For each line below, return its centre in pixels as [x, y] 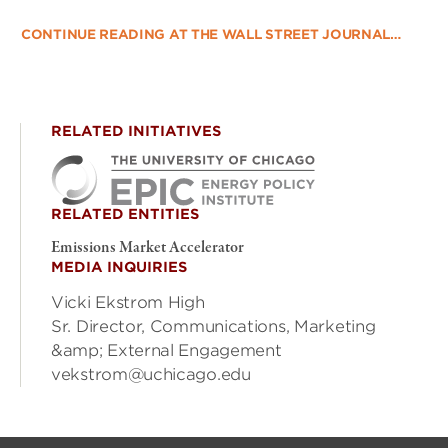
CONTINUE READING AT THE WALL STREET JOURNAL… [211, 34]
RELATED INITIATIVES [136, 131]
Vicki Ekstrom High [128, 302]
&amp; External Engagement [166, 350]
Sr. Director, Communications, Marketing [213, 326]
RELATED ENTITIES [125, 214]
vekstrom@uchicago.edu [151, 374]
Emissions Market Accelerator [147, 248]
